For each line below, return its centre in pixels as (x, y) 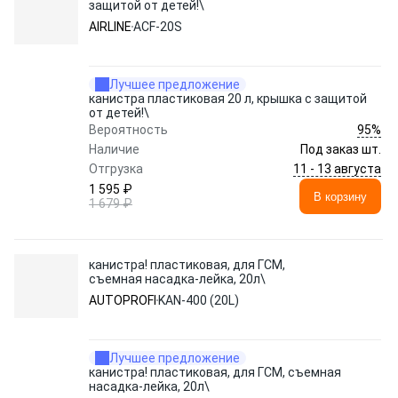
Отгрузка (116, 169)
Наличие (114, 149)
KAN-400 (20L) (199, 300)
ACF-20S (158, 27)
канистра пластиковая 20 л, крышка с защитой (228, 99)
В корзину (340, 196)
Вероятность (128, 130)
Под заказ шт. (341, 149)
